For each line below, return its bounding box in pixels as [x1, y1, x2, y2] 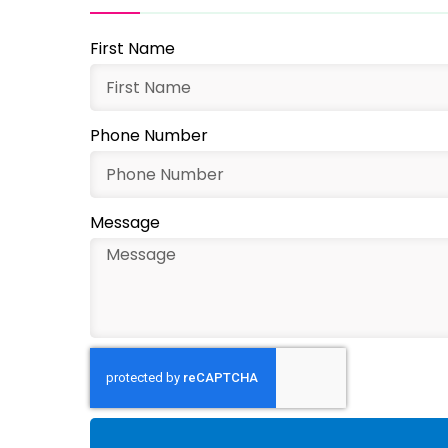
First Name [90, 37, 175, 61]
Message [90, 211, 160, 235]
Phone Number [90, 124, 208, 148]
